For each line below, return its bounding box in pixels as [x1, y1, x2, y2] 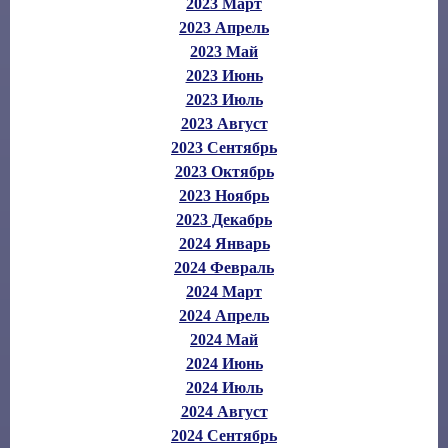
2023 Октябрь [174, 162, 274, 180]
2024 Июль [185, 378, 263, 396]
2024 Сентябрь [171, 426, 277, 444]
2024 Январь [178, 234, 270, 252]
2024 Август [180, 402, 268, 420]
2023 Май [190, 42, 258, 60]
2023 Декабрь [176, 210, 272, 228]
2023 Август [180, 114, 268, 132]
